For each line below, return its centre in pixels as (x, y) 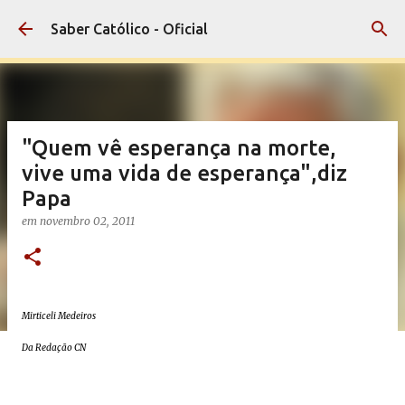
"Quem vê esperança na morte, (179, 148)
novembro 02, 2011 (87, 221)
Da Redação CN (54, 348)
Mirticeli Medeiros (59, 316)
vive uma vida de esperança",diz (184, 173)
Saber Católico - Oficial (129, 29)
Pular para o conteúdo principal (202, 23)
